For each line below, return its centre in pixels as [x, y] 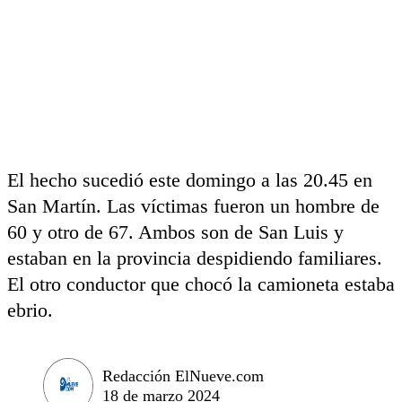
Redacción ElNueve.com [183, 376]
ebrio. [30, 310]
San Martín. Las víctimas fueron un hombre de [193, 206]
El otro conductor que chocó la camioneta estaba [201, 284]
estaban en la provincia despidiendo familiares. [195, 258]
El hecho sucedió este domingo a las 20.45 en [190, 180]
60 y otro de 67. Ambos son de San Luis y [175, 232]
